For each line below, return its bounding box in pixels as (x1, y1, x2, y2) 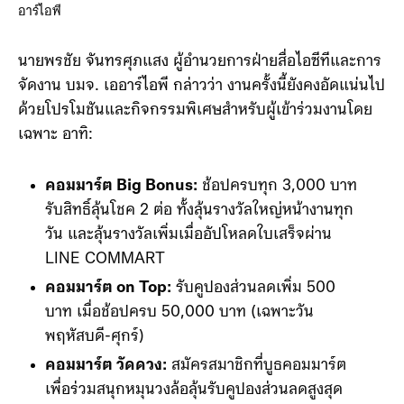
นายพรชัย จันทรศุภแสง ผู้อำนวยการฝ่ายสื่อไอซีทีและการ (18, 53, 381, 71)
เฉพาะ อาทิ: (18, 126, 93, 144)
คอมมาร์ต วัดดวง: (45, 357, 167, 375)
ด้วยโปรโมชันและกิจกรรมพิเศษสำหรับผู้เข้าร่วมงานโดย (18, 102, 372, 120)
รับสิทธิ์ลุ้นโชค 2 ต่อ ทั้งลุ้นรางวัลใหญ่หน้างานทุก (45, 202, 353, 220)
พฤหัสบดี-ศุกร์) (45, 328, 144, 346)
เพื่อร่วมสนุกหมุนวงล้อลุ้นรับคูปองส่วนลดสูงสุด (45, 381, 343, 399)
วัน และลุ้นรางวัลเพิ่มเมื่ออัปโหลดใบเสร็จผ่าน (45, 226, 332, 244)
